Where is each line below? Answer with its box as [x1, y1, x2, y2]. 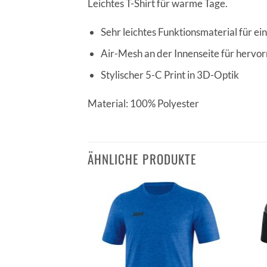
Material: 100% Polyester [88, 97, 199, 110]
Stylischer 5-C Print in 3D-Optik [100, 68, 239, 81]
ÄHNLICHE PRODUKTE [88, 150, 197, 169]
